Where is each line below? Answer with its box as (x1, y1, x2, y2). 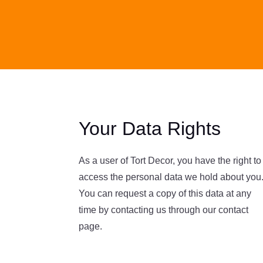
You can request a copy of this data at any (79, 188, 252, 199)
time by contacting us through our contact (79, 205, 249, 215)
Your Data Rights (79, 118, 221, 140)
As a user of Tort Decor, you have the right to (79, 156, 262, 166)
